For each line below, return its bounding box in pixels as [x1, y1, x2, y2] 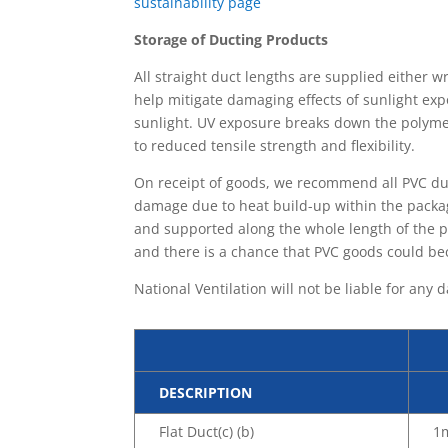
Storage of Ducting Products [134, 29, 329, 49]
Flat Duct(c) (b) [159, 422, 255, 442]
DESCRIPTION [159, 383, 253, 403]
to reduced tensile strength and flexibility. [134, 135, 416, 155]
